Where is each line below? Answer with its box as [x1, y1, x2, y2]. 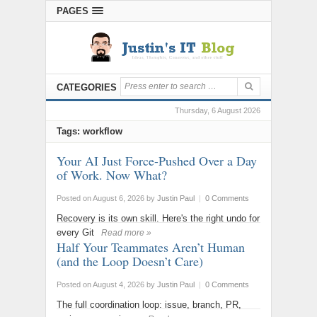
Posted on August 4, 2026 [57, 280, 144, 289]
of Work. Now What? [57, 166, 167, 184]
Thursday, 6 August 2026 [175, 106, 260, 115]
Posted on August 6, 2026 [57, 194, 144, 203]
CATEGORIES [57, 82, 117, 93]
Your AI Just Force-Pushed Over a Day [57, 152, 257, 170]
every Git [57, 227, 94, 238]
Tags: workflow [57, 126, 122, 137]
